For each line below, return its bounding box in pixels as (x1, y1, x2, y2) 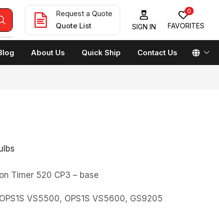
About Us (31, 48, 65, 57)
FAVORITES (167, 22, 204, 30)
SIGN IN (131, 22, 156, 31)
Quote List (56, 21, 92, 30)
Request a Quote (56, 9, 113, 18)
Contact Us (137, 48, 177, 57)
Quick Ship (82, 48, 121, 57)
